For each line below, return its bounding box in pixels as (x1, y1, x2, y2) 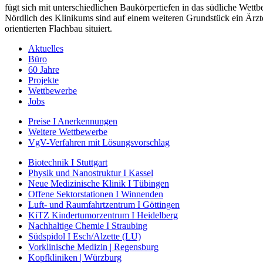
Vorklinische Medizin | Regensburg (28, 241, 159, 252)
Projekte (28, 75, 59, 85)
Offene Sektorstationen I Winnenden (28, 188, 163, 199)
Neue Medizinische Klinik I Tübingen (28, 178, 169, 188)
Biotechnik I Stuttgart (28, 157, 107, 167)
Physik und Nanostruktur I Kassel (28, 167, 153, 178)
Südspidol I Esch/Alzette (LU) (28, 231, 141, 241)
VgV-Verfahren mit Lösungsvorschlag (28, 137, 170, 147)
